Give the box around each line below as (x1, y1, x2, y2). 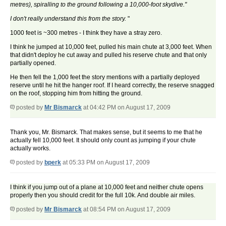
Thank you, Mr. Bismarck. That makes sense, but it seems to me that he (10, 129, 202, 136)
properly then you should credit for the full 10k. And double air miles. (10, 192, 195, 199)
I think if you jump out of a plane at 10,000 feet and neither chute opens (10, 184, 203, 191)
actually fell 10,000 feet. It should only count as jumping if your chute (10, 137, 196, 144)
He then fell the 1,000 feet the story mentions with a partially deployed (10, 74, 200, 81)
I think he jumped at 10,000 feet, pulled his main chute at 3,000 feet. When (10, 43, 212, 51)
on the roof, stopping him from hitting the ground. (10, 90, 142, 97)
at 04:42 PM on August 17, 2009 (82, 104, 171, 111)
